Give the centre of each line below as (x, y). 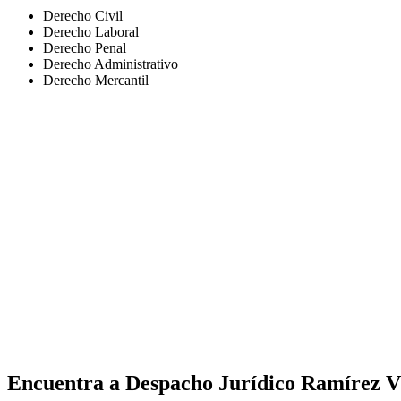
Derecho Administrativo (111, 64)
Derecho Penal (85, 48)
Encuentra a (66, 383)
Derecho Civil (83, 16)
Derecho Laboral (91, 32)
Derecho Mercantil (96, 81)
